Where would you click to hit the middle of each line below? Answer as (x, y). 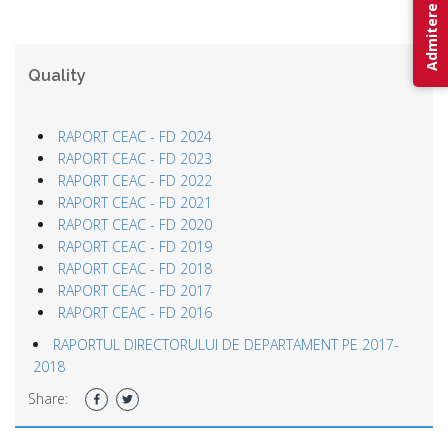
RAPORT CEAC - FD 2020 (135, 224)
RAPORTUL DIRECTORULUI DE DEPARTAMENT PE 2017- (226, 344)
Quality (57, 75)
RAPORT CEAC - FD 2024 (135, 136)
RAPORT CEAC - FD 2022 (135, 180)
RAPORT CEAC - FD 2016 (135, 312)
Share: (48, 398)
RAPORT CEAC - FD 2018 (135, 268)
